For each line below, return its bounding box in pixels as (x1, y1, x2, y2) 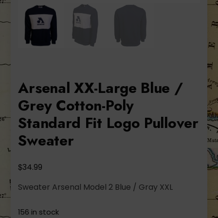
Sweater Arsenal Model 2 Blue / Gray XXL (18, 182, 173, 193)
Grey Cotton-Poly (18, 95, 134, 116)
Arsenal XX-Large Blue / (18, 77, 183, 99)
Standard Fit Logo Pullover (18, 112, 199, 134)
